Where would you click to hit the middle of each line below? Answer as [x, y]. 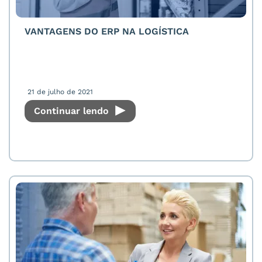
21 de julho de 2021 [60, 92]
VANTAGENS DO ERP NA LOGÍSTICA [107, 31]
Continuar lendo [73, 111]
